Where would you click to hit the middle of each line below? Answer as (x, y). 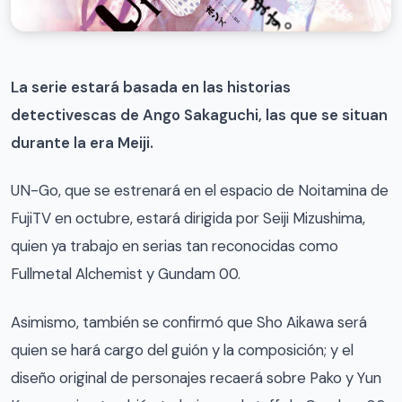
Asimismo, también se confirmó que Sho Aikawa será (189, 322)
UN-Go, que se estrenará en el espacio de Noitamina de (200, 191)
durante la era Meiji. (82, 142)
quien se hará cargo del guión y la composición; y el (182, 350)
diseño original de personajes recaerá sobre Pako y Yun (196, 377)
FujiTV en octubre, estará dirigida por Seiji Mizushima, (188, 218)
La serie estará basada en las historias (151, 87)
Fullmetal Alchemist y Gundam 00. (126, 274)
